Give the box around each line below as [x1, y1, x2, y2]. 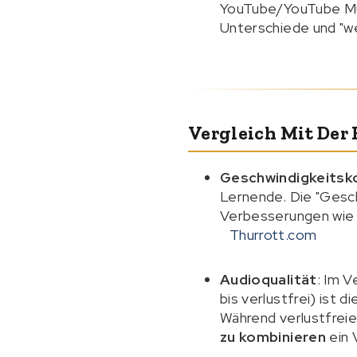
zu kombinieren [220, 328, 326, 346]
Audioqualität [220, 270, 317, 288]
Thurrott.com [229, 226, 317, 244]
